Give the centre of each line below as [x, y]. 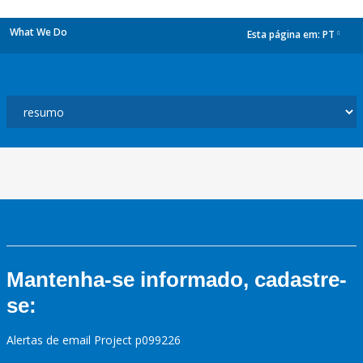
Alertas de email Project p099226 [94, 340]
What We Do [38, 32]
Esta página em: [285, 35]
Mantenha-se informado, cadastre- [177, 280]
